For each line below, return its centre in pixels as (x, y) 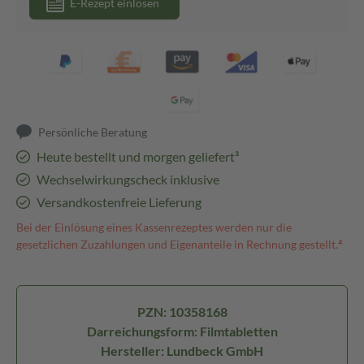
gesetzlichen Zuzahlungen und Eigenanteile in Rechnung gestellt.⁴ (180, 244)
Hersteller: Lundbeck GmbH (182, 351)
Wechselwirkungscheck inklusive (128, 179)
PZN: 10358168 (182, 312)
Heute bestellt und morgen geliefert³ (137, 156)
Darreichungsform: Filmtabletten (182, 331)
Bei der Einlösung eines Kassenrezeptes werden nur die (154, 227)
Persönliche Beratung (93, 132)
